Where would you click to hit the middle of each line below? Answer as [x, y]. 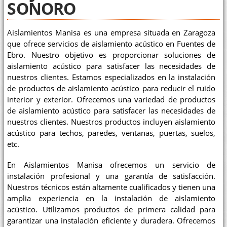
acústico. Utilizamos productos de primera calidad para [111, 210]
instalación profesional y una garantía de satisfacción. [111, 176]
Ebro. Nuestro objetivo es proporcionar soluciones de [111, 55]
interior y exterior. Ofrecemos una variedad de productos [111, 99]
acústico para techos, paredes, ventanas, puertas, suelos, [111, 133]
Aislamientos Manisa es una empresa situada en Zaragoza [111, 32]
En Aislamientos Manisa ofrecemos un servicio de [111, 165]
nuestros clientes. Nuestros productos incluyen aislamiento [111, 122]
